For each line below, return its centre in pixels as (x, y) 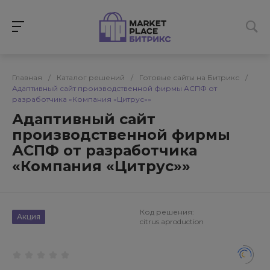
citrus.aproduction (172, 221)
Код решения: (167, 212)
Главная (27, 77)
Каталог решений (91, 77)
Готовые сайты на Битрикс (189, 77)
